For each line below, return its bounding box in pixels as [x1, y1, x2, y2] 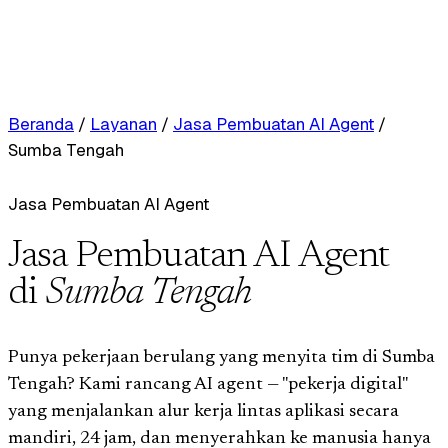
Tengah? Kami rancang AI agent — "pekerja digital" [8, 375, 407, 394]
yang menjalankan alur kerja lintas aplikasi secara [8, 402, 399, 421]
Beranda [8, 113, 74, 135]
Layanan [90, 113, 157, 135]
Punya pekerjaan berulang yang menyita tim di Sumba [8, 348, 435, 367]
